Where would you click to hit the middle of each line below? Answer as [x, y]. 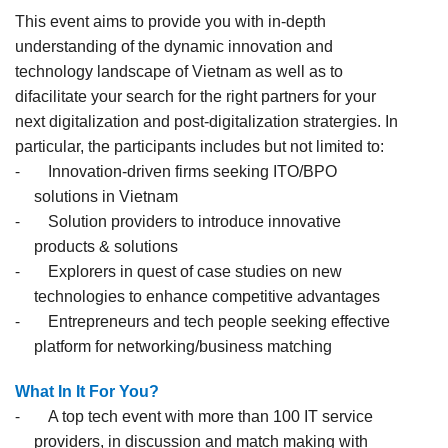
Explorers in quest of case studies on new [195, 272]
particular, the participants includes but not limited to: [199, 147]
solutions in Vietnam [105, 197]
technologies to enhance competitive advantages [206, 297]
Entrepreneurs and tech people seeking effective [219, 322]
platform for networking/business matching [182, 347]
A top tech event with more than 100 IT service [210, 417]
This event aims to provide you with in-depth [170, 22]
